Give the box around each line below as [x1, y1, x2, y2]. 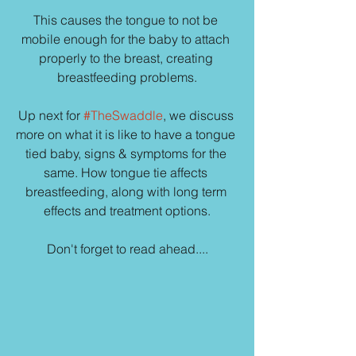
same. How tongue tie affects [44, 164, 211, 180]
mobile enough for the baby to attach [21, 31, 233, 47]
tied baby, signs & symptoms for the [25, 145, 230, 161]
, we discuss [162, 107, 237, 123]
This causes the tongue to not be [33, 12, 221, 28]
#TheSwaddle [83, 107, 163, 123]
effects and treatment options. [44, 203, 211, 219]
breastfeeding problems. [57, 69, 197, 85]
